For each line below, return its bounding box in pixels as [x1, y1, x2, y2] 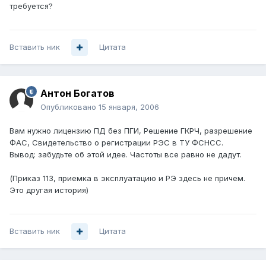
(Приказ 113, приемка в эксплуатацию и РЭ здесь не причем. [9, 173, 245, 183]
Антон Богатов [40, 87, 115, 100]
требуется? [9, 1, 53, 11]
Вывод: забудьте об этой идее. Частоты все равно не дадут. [9, 150, 242, 160]
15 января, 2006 [99, 102, 159, 112]
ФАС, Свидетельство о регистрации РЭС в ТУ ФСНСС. [9, 138, 223, 148]
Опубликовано [40, 102, 99, 112]
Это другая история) [9, 185, 88, 195]
